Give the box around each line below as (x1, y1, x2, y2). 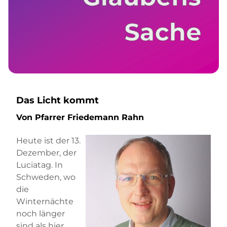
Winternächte (16, 196, 73, 206)
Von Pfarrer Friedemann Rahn (16, 112, 146, 123)
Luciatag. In (16, 160, 63, 170)
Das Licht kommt (16, 95, 99, 106)
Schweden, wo (16, 172, 75, 182)
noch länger (16, 208, 65, 218)
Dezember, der (16, 147, 77, 158)
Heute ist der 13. (16, 135, 81, 145)
